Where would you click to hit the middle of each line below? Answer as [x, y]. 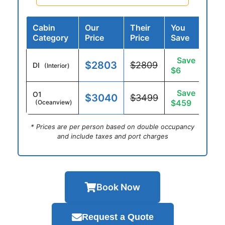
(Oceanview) [54, 102]
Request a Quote [118, 217]
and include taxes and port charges [113, 136]
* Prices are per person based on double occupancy [113, 127]
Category [50, 38]
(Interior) [57, 66]
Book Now [118, 187]
